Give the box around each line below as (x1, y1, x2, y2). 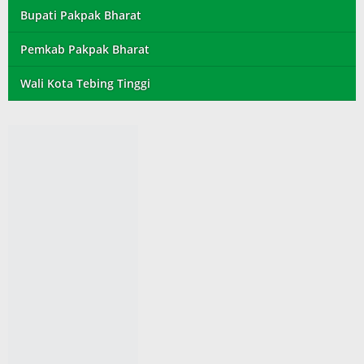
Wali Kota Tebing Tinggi (20, 76, 150, 92)
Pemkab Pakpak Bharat (20, 41, 149, 58)
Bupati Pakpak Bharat (20, 7, 141, 24)
